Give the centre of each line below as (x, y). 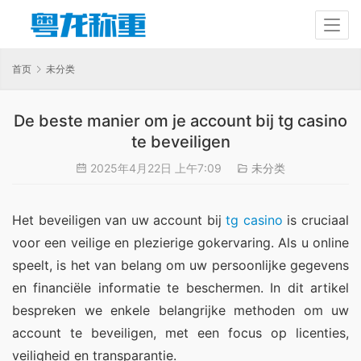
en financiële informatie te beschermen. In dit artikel (180, 288)
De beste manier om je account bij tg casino (180, 121)
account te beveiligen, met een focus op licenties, (180, 333)
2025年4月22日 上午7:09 (156, 168)
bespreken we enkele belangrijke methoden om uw (180, 311)
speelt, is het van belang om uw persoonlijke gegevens (180, 266)
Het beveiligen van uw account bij (119, 220)
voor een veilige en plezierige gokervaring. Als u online (180, 243)
